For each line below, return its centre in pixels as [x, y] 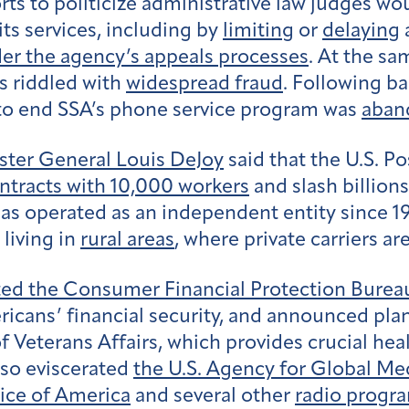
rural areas [127, 240]
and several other [213, 396]
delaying [361, 32]
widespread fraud [204, 85]
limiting [258, 32]
